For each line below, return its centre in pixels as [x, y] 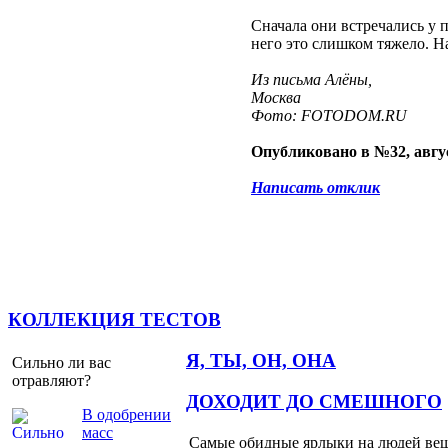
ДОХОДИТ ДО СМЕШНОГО [314, 401]
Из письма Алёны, [311, 80]
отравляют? [51, 380]
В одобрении [126, 414]
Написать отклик [315, 188]
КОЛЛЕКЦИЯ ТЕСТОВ [114, 320]
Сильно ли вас [61, 362]
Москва [276, 98]
